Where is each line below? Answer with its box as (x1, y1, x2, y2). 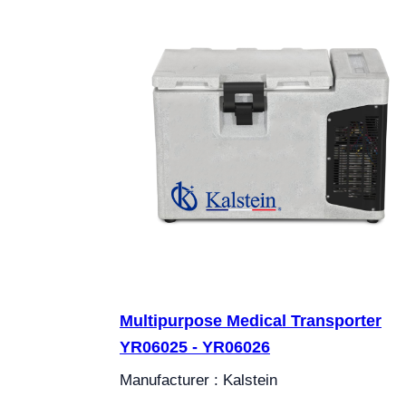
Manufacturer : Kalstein (120, 372, 277, 389)
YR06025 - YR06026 (120, 338, 270, 356)
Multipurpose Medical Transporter (120, 312, 382, 330)
